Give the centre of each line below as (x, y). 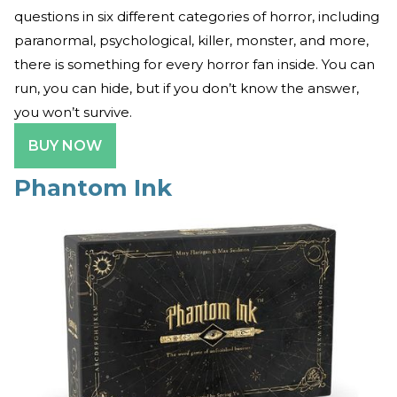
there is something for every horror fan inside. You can (195, 65)
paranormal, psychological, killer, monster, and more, (191, 41)
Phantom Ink (93, 188)
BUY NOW (65, 146)
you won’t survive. (73, 113)
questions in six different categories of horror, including (197, 17)
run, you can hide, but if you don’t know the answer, (187, 89)
